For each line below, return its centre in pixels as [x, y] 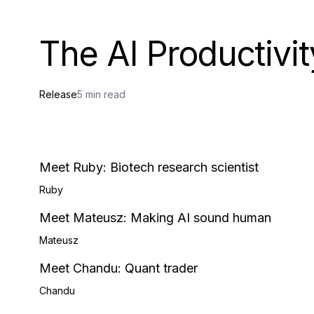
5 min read [101, 94]
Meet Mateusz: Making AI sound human [155, 218]
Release [58, 94]
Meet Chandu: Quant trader [118, 268]
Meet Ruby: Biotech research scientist [149, 167]
